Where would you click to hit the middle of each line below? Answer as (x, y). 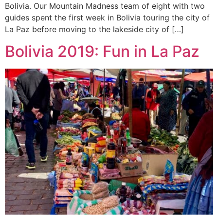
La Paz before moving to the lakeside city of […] (94, 29)
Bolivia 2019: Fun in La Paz (102, 51)
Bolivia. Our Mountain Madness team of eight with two (105, 6)
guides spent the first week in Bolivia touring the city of (107, 18)
